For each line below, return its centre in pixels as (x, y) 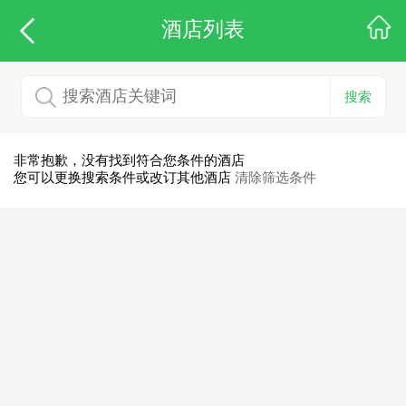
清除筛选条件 (275, 177)
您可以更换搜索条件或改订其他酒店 (124, 177)
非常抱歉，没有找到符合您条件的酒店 (129, 160)
